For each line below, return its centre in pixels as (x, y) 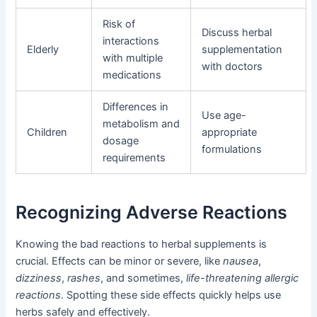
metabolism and (142, 124)
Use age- (224, 116)
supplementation (242, 50)
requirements (134, 158)
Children (47, 133)
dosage (121, 141)
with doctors (232, 67)
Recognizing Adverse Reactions (152, 212)
